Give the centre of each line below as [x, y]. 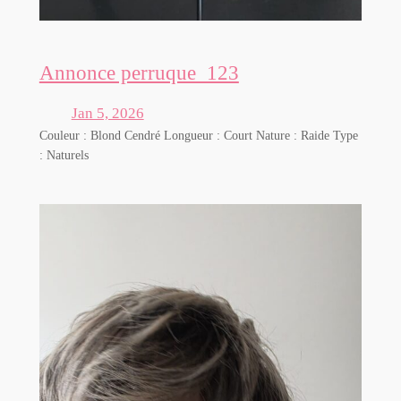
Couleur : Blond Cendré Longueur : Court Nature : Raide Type [198, 135]
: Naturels [64, 154]
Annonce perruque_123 [139, 72]
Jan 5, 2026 [107, 113]
